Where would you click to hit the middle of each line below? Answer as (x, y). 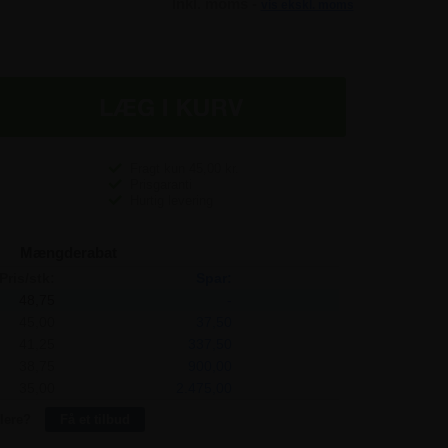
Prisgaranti (160, 184)
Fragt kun (159, 168)
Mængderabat (68, 252)
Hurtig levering (171, 200)
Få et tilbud (95, 419)
